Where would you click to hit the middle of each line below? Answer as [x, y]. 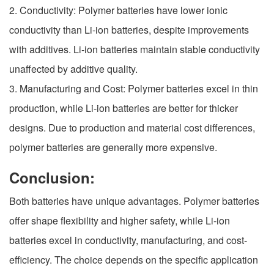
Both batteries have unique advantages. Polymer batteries [134, 201]
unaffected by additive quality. [73, 69]
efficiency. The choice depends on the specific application [134, 260]
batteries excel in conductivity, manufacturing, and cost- [128, 240]
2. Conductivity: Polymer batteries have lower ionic [118, 10]
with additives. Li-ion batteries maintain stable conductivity [135, 50]
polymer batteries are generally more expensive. [113, 147]
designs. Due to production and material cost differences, [132, 128]
